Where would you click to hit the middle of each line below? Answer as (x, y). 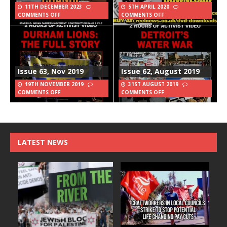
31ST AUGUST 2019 (153, 84)
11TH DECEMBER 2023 (53, 6)
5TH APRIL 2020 (149, 6)
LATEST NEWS (43, 142)
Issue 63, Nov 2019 (51, 71)
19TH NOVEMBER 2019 (54, 84)
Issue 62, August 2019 (160, 71)
